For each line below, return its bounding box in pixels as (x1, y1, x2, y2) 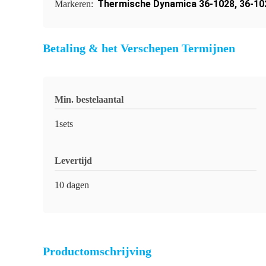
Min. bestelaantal (55, 94, 123, 104)
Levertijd (55, 156, 92, 166)
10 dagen (55, 180, 89, 190)
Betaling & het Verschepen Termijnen (43, 42, 235, 55)
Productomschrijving (43, 245, 151, 258)
